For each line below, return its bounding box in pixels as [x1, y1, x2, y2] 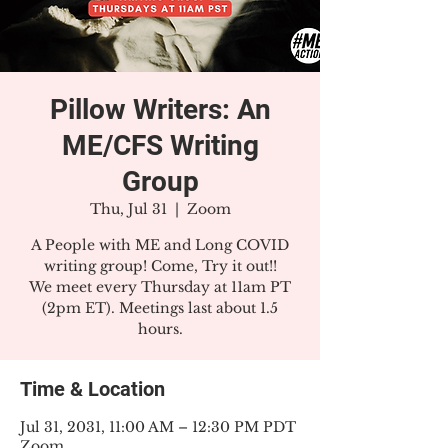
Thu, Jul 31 [89, 200, 167, 218]
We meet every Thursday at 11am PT [29, 278, 291, 296]
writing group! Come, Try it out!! [43, 257, 277, 275]
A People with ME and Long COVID [31, 236, 289, 254]
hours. [137, 320, 183, 338]
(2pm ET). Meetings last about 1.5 [42, 299, 278, 317]
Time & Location [20, 377, 165, 401]
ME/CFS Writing [61, 129, 259, 162]
